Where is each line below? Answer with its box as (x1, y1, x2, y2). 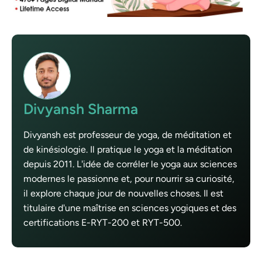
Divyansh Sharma (23, 100, 138, 118)
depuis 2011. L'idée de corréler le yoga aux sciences (23, 158, 237, 170)
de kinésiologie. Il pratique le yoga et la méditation (23, 144, 232, 156)
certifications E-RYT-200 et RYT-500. (23, 217, 182, 229)
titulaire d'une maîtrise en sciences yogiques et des (23, 202, 236, 214)
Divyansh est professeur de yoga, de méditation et (23, 129, 232, 141)
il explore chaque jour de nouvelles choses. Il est (23, 188, 223, 199)
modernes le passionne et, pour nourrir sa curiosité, (23, 173, 235, 185)
